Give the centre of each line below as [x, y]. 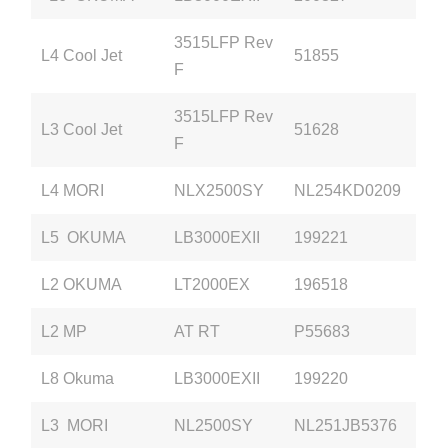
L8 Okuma [78, 378]
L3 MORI [75, 425]
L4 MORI [73, 190]
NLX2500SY [219, 190]
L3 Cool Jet [84, 129]
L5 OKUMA [84, 237]
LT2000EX [212, 284]
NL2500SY [214, 425]
